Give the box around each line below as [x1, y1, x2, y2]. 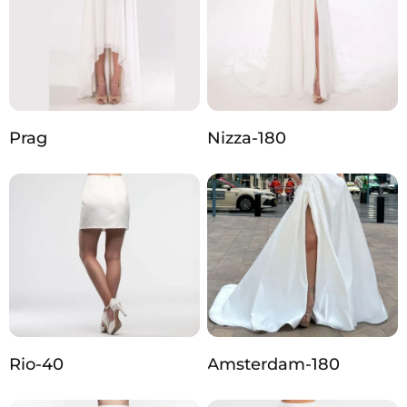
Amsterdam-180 [207, 354, 340, 375]
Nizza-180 [207, 128, 286, 149]
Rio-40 [9, 354, 64, 375]
